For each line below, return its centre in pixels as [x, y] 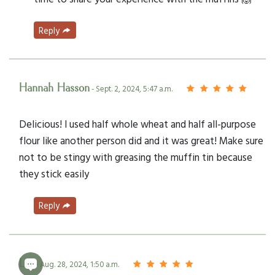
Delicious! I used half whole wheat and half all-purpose [137, 124]
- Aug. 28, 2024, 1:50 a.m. [77, 264]
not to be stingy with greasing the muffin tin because [136, 157]
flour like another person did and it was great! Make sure [141, 141]
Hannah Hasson [54, 89]
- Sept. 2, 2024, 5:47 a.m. [131, 89]
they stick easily [54, 174]
